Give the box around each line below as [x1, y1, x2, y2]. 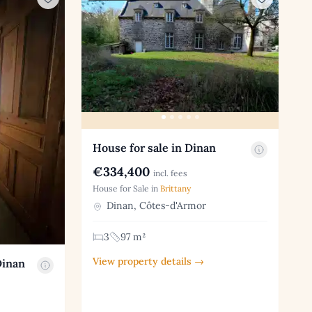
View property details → [93, 255, 205, 268]
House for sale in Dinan [93, 141, 217, 155]
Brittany [160, 183, 192, 194]
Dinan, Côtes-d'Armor [104, 199, 207, 212]
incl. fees [153, 168, 188, 179]
